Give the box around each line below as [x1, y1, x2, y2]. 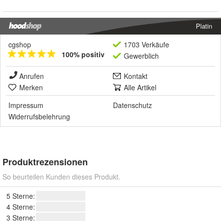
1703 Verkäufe [124, 39, 169, 49]
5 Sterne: [6, 190, 35, 201]
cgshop [8, 39, 31, 49]
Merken [19, 82, 43, 92]
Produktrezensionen [2, 155, 88, 168]
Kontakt [124, 71, 147, 81]
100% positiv [62, 49, 105, 59]
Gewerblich [124, 50, 159, 61]
